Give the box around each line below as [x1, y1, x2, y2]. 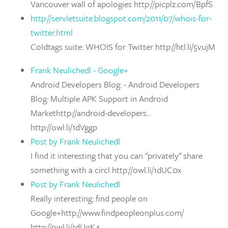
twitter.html [31, 26, 73, 39]
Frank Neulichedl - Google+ [31, 64, 128, 76]
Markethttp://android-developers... [31, 106, 151, 119]
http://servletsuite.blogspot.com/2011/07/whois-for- [31, 12, 212, 24]
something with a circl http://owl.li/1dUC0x [31, 163, 181, 176]
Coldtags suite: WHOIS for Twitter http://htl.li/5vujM [31, 40, 215, 53]
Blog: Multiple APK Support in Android [31, 92, 168, 105]
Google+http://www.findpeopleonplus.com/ [31, 206, 184, 219]
